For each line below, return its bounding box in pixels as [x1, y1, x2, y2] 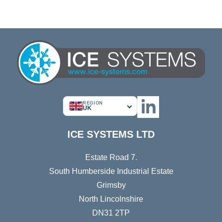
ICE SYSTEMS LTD [67, 129, 155, 140]
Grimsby [96, 181, 126, 190]
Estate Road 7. [85, 153, 137, 162]
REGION [83, 101, 104, 106]
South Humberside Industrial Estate [49, 167, 173, 176]
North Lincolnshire [79, 195, 143, 204]
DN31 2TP [92, 209, 130, 218]
